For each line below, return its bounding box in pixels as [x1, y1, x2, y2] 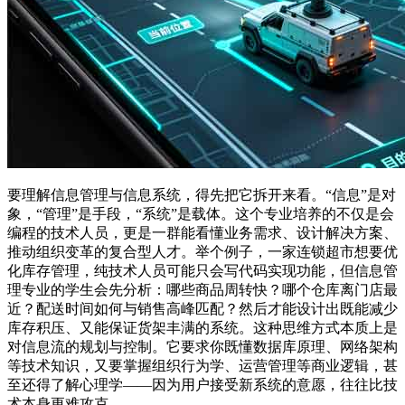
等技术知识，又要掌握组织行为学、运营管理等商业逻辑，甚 [7, 357, 398, 373]
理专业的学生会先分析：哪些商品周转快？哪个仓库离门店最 [7, 281, 398, 297]
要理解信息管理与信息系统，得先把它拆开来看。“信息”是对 [7, 186, 396, 202]
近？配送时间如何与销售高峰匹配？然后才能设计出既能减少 [7, 300, 398, 316]
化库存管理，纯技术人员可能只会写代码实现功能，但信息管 [7, 262, 398, 278]
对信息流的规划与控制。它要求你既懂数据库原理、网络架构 [7, 338, 398, 354]
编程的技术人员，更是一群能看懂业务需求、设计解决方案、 [7, 224, 398, 240]
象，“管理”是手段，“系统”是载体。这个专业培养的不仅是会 [7, 205, 394, 221]
